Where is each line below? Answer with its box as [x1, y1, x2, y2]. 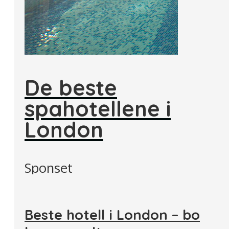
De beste [25, 74, 117, 101]
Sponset [25, 158, 73, 177]
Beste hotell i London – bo [25, 205, 200, 223]
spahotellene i [25, 95, 171, 122]
